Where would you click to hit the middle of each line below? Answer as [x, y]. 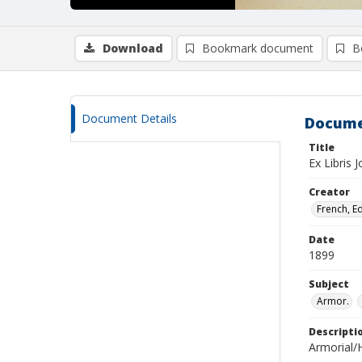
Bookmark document [258, 48]
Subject [329, 284]
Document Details [129, 118]
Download [133, 48]
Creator [329, 192]
